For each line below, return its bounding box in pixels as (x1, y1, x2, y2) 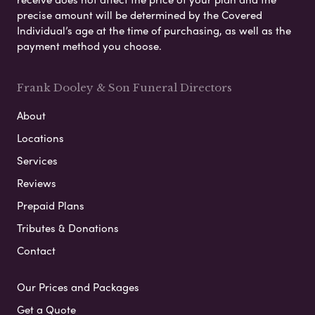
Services (17, 152, 58, 168)
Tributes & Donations (17, 219, 119, 236)
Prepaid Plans (17, 197, 84, 213)
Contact (17, 242, 56, 258)
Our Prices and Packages (17, 278, 139, 295)
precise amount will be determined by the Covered (17, 6, 262, 22)
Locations (17, 129, 64, 146)
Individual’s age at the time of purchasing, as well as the (17, 22, 291, 38)
